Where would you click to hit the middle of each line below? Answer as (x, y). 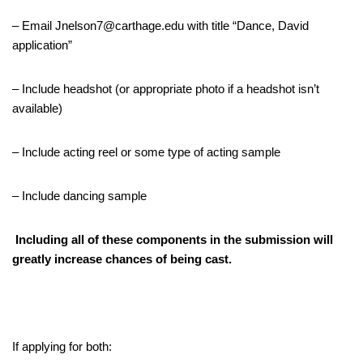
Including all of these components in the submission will (173, 239)
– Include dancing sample (79, 195)
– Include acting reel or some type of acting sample (146, 152)
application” (42, 45)
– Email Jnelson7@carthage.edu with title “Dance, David (160, 25)
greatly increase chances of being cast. (122, 258)
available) (37, 108)
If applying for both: (62, 346)
